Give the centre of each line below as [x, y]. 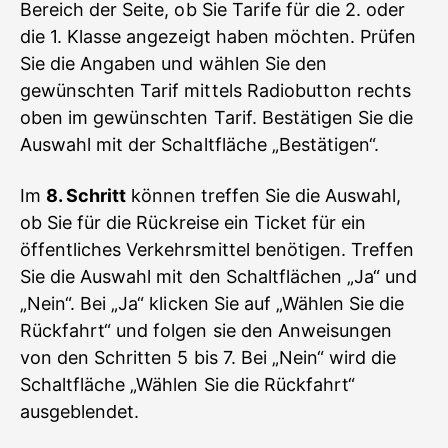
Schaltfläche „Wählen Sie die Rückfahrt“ [187, 384]
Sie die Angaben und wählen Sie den [173, 63]
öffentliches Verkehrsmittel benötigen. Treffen [217, 249]
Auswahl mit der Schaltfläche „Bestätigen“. [200, 144]
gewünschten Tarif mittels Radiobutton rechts [216, 90]
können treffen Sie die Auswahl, [264, 195]
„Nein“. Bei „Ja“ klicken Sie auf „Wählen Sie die [212, 303]
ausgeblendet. [80, 411]
